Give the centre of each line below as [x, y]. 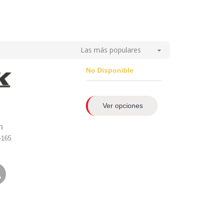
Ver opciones [123, 106]
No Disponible [110, 70]
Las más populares [111, 50]
